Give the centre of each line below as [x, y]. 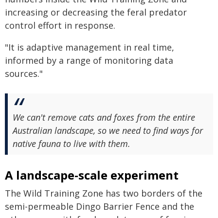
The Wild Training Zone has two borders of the [104, 193]
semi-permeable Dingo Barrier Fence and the [100, 206]
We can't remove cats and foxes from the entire [104, 117]
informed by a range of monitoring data [89, 60]
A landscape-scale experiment [92, 175]
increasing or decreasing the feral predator [96, 12]
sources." [24, 73]
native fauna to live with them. [72, 144]
